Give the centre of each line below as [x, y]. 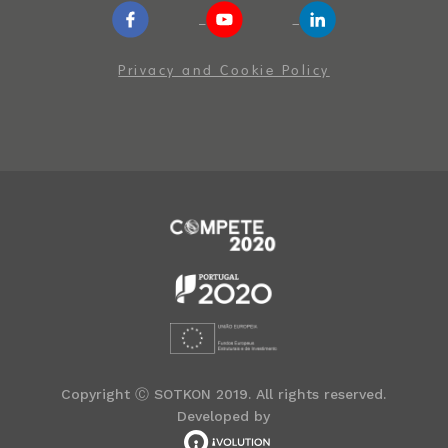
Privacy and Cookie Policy [224, 71]
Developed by [224, 416]
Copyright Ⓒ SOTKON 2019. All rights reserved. [224, 394]
